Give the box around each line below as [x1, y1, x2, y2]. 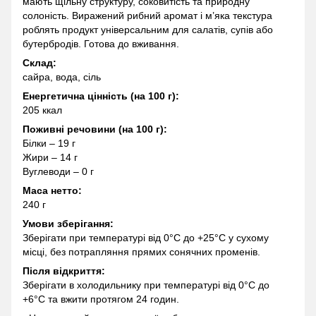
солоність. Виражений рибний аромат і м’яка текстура [23, 10, 272, 22]
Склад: [23, 57, 56, 69]
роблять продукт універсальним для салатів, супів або [23, 24, 273, 36]
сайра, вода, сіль [23, 71, 101, 83]
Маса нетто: [23, 185, 82, 197]
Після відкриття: [23, 265, 105, 277]
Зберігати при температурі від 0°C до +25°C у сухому [23, 232, 269, 244]
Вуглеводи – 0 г [23, 166, 94, 178]
